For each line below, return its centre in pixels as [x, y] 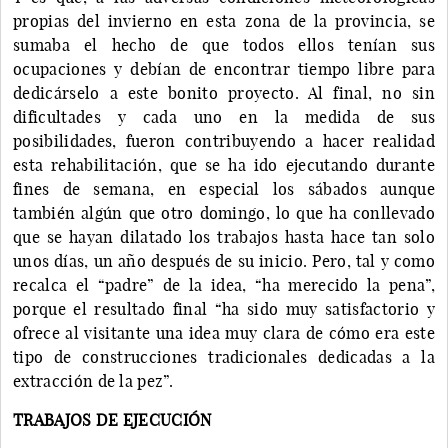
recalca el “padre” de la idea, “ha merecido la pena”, [224, 284]
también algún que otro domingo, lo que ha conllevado [224, 212]
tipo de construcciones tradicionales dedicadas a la [224, 356]
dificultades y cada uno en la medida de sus [224, 116]
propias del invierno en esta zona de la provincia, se [224, 20]
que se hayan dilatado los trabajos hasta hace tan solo [224, 236]
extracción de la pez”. [93, 380]
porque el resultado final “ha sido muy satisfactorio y [224, 308]
